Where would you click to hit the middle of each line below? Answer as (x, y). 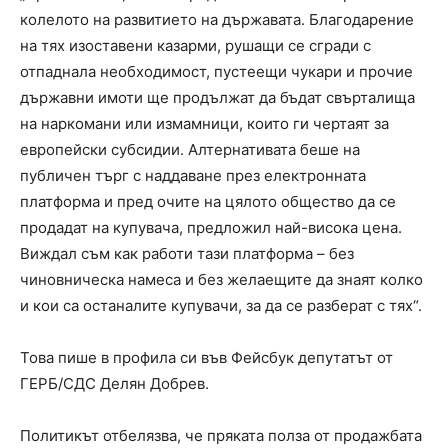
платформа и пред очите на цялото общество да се (208, 202)
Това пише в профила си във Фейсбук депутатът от (206, 358)
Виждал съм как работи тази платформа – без (187, 254)
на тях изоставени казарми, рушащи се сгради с (195, 46)
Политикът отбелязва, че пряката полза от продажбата (221, 436)
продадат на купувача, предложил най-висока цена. (211, 228)
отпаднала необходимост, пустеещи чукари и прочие (216, 72)
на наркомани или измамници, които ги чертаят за (204, 124)
